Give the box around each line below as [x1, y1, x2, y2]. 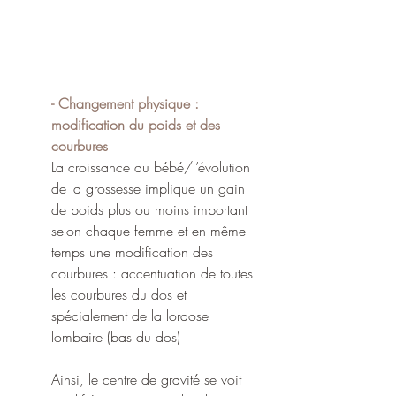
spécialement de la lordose [51, 306, 213, 326]
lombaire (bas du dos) [51, 327, 180, 347]
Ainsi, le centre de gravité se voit [51, 369, 246, 390]
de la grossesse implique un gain [51, 179, 249, 199]
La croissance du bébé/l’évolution [51, 157, 255, 178]
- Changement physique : [51, 94, 203, 114]
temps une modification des [51, 242, 217, 263]
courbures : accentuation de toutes [51, 263, 257, 284]
